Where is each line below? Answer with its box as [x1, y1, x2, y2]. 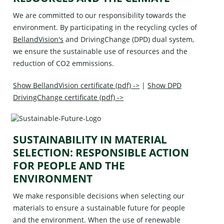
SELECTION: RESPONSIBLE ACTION [13, 145, 189, 159]
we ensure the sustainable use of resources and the [13, 46, 188, 56]
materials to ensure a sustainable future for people [13, 202, 185, 212]
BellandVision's [13, 34, 64, 44]
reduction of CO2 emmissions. [13, 58, 114, 68]
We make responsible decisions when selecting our [13, 190, 185, 200]
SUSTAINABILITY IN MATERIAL [13, 132, 167, 146]
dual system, [150, 34, 194, 44]
